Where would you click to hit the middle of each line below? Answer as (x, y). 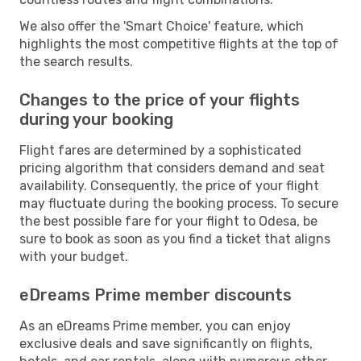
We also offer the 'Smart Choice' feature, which (162, 26)
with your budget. (74, 256)
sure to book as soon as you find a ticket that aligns (175, 239)
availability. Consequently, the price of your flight (169, 185)
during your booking (96, 119)
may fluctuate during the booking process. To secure (179, 203)
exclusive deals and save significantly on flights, (166, 343)
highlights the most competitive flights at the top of (179, 44)
